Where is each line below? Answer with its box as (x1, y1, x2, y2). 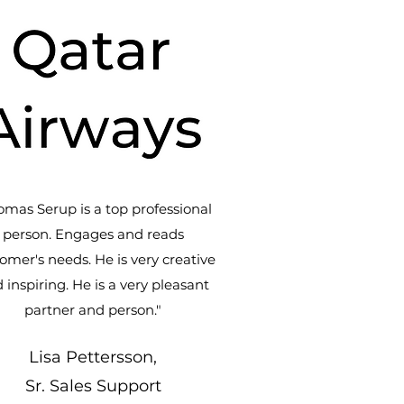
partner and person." (24, 301, 161, 318)
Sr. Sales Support (24, 376, 161, 396)
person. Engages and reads (2, 225, 184, 243)
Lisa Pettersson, (29, 347, 157, 367)
